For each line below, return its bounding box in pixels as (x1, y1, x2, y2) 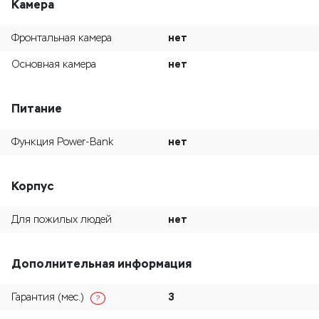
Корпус (11, 179, 53, 194)
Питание (11, 101, 62, 116)
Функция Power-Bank (11, 136, 113, 148)
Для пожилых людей (11, 214, 112, 226)
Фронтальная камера (11, 32, 112, 44)
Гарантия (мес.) (11, 291, 87, 303)
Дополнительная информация (11, 256, 192, 271)
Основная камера (11, 58, 96, 70)
